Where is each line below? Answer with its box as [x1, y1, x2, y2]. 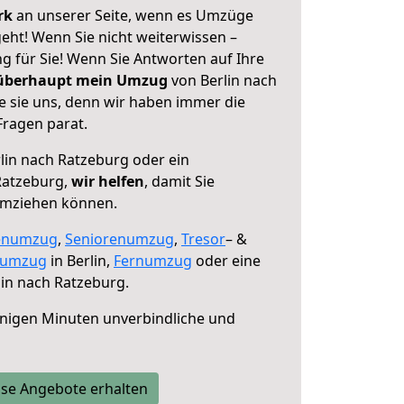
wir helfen [71, 171, 144, 191]
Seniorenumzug [65, 229, 174, 249]
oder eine [192, 251, 261, 271]
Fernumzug [114, 251, 192, 271]
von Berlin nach [168, 70, 277, 90]
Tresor [181, 229, 225, 249]
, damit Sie [144, 171, 215, 191]
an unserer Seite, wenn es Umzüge [16, 5, 253, 25]
